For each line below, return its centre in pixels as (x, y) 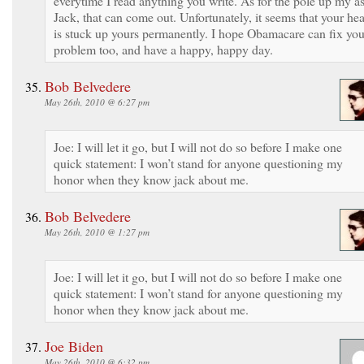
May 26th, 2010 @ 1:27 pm (97, 232)
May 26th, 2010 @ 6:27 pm (97, 102)
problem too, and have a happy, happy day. (163, 49)
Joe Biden (74, 346)
